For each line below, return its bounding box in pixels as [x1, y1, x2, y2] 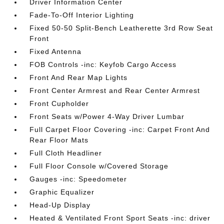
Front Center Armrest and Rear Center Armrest [29, 86, 200, 94]
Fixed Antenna [29, 47, 82, 55]
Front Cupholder [29, 99, 89, 107]
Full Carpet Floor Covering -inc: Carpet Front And [29, 125, 210, 133]
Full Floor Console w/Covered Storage [29, 162, 169, 170]
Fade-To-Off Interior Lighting [29, 11, 134, 19]
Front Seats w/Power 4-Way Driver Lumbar [29, 112, 185, 120]
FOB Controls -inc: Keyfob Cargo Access [29, 60, 177, 68]
